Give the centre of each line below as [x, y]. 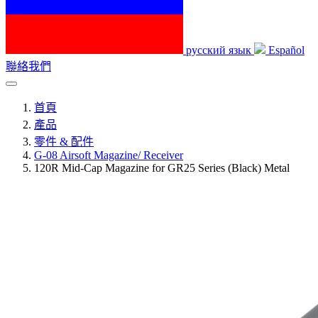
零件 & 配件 [64, 142]
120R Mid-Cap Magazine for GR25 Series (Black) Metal [162, 168]
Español [286, 50]
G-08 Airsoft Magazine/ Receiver [109, 155]
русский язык [219, 50]
